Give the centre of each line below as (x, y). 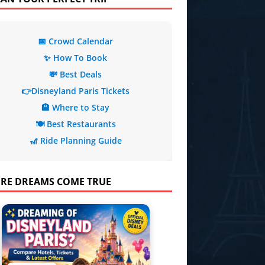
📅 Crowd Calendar (76, 41)
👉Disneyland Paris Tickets (76, 91)
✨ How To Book (76, 58)
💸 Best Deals (76, 74)
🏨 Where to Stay (76, 107)
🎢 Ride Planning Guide (75, 140)
